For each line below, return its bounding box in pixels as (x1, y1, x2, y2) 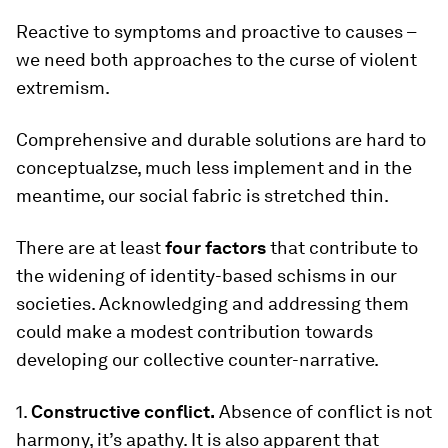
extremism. (16, 77, 110, 98)
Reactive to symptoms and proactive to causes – (16, 21, 416, 42)
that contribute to (266, 237, 418, 258)
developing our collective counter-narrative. (16, 349, 379, 370)
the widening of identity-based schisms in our (16, 265, 397, 286)
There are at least (16, 237, 165, 258)
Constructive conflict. (31, 401, 215, 422)
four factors (165, 237, 266, 258)
